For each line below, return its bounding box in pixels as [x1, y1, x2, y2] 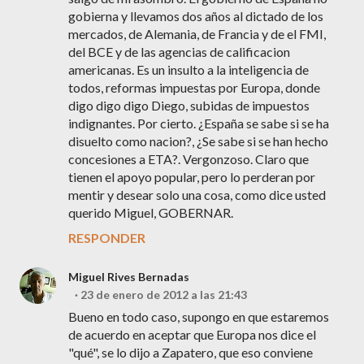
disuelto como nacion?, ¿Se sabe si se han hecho [68, 133, 328, 149]
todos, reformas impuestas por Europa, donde [68, 80, 320, 95]
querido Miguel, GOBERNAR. [68, 205, 233, 220]
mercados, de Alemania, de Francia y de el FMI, [68, 26, 326, 41]
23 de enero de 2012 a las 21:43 [80, 288, 247, 301]
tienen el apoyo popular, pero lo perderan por [68, 169, 315, 184]
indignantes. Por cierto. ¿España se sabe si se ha [68, 115, 329, 131]
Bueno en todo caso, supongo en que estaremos [68, 309, 329, 324]
